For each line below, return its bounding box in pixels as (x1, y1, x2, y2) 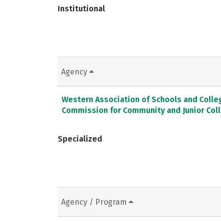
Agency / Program (61, 197, 129, 207)
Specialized (58, 134, 102, 144)
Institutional (58, 3, 105, 13)
